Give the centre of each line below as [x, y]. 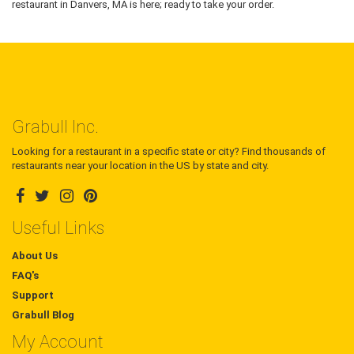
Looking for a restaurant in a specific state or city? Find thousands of [169, 152]
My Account [58, 342]
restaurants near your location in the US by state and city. [140, 166]
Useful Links [58, 228]
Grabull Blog [43, 315]
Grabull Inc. [55, 127]
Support [33, 296]
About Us [35, 256]
